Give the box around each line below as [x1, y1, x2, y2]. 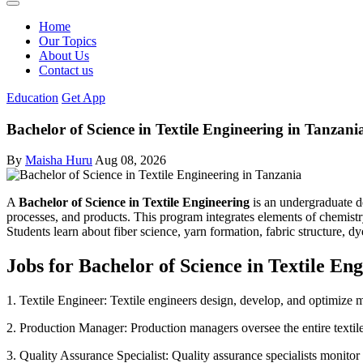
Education [6, 91, 58, 105]
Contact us [39, 63, 93, 77]
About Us [39, 49, 89, 62]
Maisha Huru [25, 153, 92, 168]
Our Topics [39, 34, 96, 48]
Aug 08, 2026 [95, 153, 166, 168]
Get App [62, 91, 105, 105]
